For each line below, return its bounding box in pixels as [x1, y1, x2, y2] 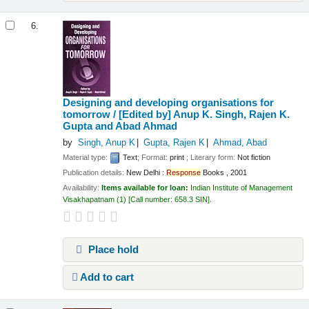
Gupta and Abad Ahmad [63, 120, 178, 132]
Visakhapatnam [63, 195, 115, 204]
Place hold [85, 243, 139, 256]
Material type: [63, 152, 110, 161]
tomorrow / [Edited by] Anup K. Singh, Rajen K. [63, 108, 290, 121]
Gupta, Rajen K [143, 138, 205, 148]
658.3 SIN [175, 195, 208, 204]
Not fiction [237, 152, 271, 161]
